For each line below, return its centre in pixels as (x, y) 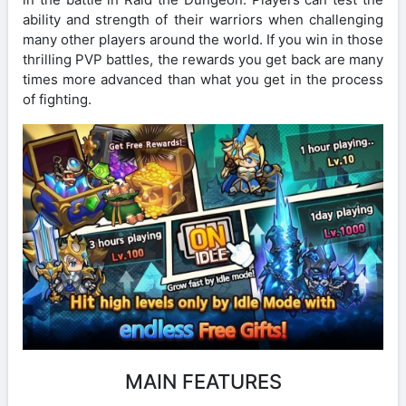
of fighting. (57, 99)
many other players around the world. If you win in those (203, 39)
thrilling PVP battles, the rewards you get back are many (203, 59)
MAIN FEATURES (203, 381)
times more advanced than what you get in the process (203, 79)
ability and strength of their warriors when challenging (203, 19)
